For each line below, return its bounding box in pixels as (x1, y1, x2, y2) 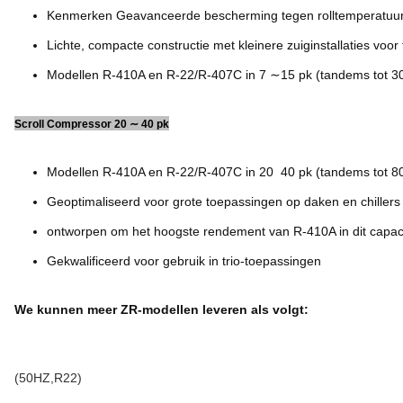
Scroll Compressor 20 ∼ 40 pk (14, 118, 169, 130)
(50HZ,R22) (14, 371, 82, 385)
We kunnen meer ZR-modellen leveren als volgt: (14, 302, 309, 317)
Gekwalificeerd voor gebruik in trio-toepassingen (47, 254, 321, 268)
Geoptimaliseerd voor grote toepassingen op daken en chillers (47, 194, 400, 209)
